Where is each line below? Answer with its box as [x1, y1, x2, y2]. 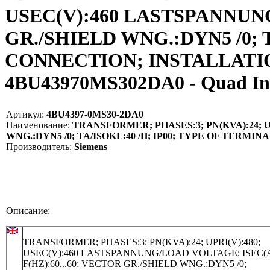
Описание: [6, 205, 50, 216]
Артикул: [6, 108, 44, 119]
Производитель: [6, 141, 72, 152]
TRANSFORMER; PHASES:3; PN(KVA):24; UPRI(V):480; [23, 236, 260, 247]
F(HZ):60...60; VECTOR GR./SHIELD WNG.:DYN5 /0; [23, 258, 246, 269]
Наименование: [6, 119, 70, 130]
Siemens [72, 141, 107, 152]
